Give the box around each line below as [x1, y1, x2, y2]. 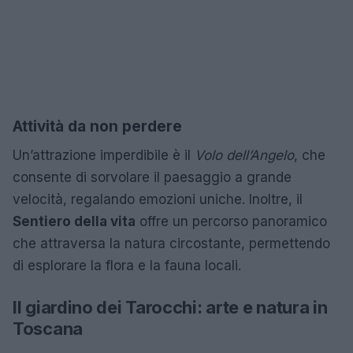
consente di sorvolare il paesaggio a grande [13, 169, 292, 185]
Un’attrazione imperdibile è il [13, 147, 195, 163]
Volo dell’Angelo [195, 147, 294, 163]
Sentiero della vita [13, 213, 136, 229]
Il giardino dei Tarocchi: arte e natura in [13, 296, 328, 318]
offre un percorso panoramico [136, 213, 327, 229]
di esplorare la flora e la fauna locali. [13, 257, 241, 273]
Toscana [13, 318, 83, 339]
